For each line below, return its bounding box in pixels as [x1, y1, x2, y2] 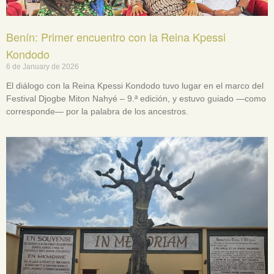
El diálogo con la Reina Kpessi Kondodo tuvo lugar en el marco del [6, 80, 264, 91]
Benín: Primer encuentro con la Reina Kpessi [6, 28, 226, 45]
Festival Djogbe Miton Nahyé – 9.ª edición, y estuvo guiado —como [6, 93, 266, 103]
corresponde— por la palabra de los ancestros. [6, 106, 188, 116]
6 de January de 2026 [6, 62, 79, 71]
